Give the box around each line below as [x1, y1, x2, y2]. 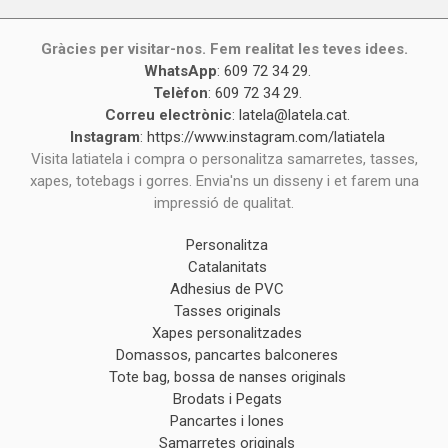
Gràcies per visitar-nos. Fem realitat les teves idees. [40, 39, 408, 58]
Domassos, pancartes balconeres [116, 345, 338, 364]
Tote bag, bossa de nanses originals [108, 367, 346, 386]
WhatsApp [143, 61, 217, 80]
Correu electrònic [104, 105, 232, 124]
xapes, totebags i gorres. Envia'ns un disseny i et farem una [29, 171, 419, 190]
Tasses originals [173, 301, 281, 320]
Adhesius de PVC [170, 279, 284, 298]
